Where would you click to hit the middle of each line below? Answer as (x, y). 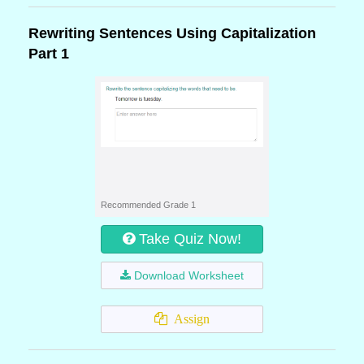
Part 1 (49, 54)
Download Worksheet (189, 275)
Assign (188, 319)
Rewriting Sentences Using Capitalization (172, 33)
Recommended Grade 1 (148, 205)
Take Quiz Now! (190, 239)
